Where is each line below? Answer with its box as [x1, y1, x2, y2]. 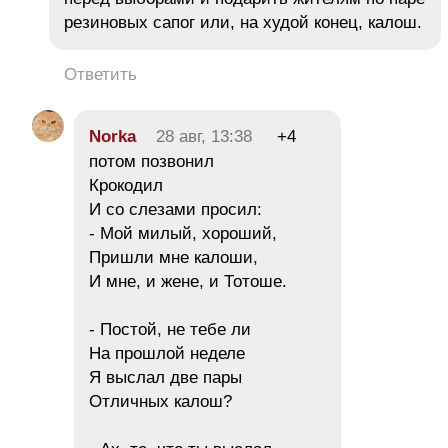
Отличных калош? [89, 392, 232, 412]
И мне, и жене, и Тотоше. [89, 272, 287, 292]
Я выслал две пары [89, 368, 242, 388]
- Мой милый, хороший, [89, 224, 277, 244]
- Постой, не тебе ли [89, 320, 256, 340]
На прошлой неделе [89, 344, 245, 364]
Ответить [64, 65, 137, 85]
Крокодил [89, 176, 163, 196]
